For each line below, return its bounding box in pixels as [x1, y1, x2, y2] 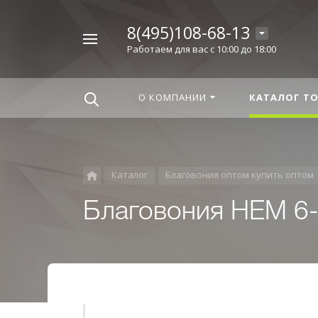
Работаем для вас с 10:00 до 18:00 [127, 42, 276, 55]
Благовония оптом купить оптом [165, 168, 314, 181]
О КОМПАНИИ [138, 91, 207, 104]
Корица [11, 49, 46, 62]
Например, [11, 35, 62, 49]
